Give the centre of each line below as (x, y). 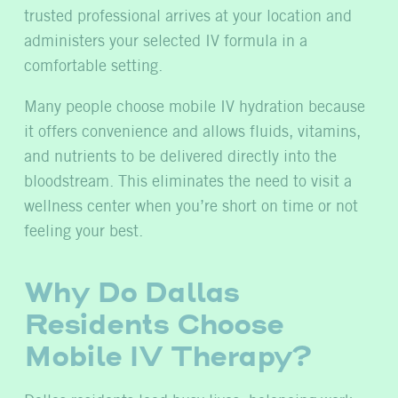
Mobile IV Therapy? (167, 356)
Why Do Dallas (132, 292)
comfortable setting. (93, 66)
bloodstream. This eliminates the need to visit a (188, 182)
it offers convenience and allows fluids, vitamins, (192, 132)
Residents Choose (154, 324)
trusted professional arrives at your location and (188, 16)
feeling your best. (84, 231)
